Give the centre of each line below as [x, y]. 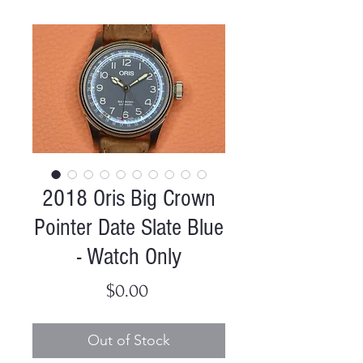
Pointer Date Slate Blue [129, 227]
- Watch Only [129, 256]
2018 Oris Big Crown [129, 198]
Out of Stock [129, 340]
